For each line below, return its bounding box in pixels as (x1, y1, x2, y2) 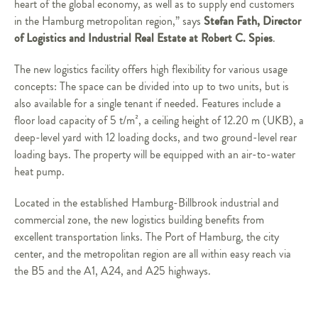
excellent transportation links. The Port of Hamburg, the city (14, 229, 279, 245)
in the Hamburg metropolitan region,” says (14, 13, 204, 29)
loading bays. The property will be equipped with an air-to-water (14, 147, 295, 163)
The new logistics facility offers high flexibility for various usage (14, 62, 287, 77)
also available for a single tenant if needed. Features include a (14, 96, 281, 111)
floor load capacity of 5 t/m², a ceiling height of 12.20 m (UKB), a (14, 113, 304, 128)
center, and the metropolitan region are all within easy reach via (14, 246, 291, 262)
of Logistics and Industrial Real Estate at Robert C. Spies (14, 30, 273, 46)
